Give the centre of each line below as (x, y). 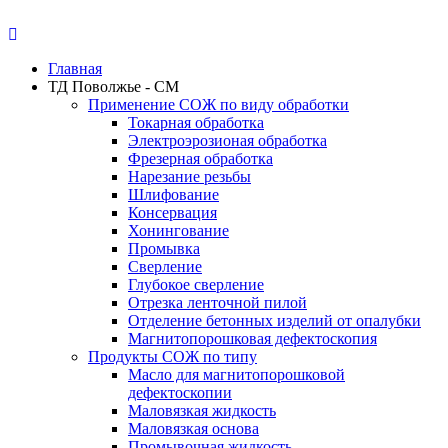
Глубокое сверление (196, 284)
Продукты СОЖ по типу (172, 356)
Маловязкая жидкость (202, 410)
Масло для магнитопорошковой (236, 374)
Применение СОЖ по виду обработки (218, 104)
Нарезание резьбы (189, 176)
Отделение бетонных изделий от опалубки (274, 320)
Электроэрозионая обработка (227, 140)
